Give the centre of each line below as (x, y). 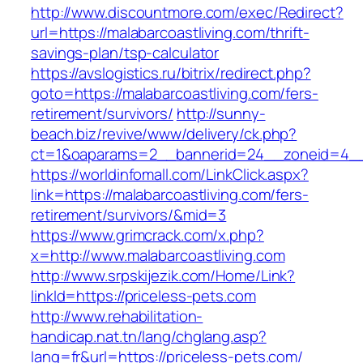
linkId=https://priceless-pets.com (143, 296)
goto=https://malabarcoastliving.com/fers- (175, 94)
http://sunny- (221, 114)
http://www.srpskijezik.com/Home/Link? (163, 276)
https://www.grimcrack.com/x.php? (147, 235)
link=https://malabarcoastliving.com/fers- (170, 195)
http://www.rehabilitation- (117, 316)
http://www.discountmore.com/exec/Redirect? (187, 13)
